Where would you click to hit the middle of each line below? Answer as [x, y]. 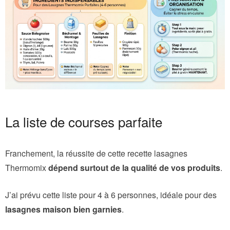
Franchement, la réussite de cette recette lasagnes [96, 153]
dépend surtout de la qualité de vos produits [134, 167]
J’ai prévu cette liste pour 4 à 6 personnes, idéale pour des [111, 195]
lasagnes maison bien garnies [63, 209]
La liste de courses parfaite [84, 121]
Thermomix [27, 167]
